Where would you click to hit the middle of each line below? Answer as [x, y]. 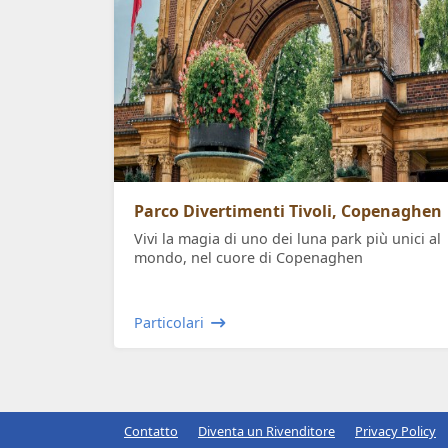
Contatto [151, 431]
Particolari [169, 323]
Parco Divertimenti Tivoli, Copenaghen [288, 211]
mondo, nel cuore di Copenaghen [248, 258]
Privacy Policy [395, 431]
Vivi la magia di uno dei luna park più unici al [287, 239]
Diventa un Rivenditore [266, 431]
